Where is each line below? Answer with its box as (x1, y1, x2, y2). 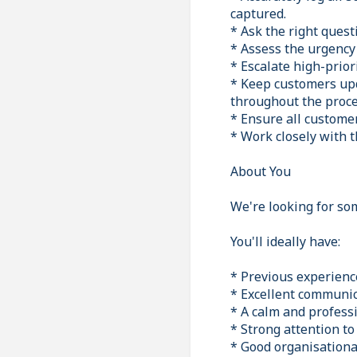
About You (230, 162, 291, 180)
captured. (230, 4, 286, 22)
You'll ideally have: (230, 232, 340, 250)
